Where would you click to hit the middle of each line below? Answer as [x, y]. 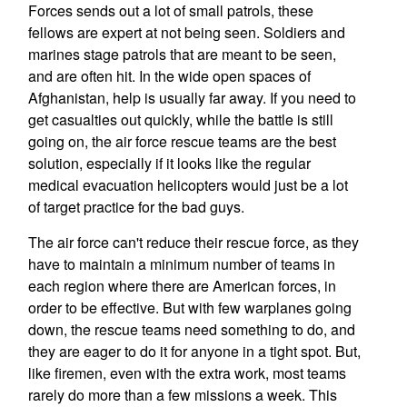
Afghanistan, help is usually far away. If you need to [192, 98]
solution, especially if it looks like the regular [169, 163]
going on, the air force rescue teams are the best [182, 141]
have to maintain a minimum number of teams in [181, 264]
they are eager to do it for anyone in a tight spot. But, [194, 351]
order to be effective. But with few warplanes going [189, 308]
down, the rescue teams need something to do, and [191, 329]
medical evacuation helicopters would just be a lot [188, 185]
